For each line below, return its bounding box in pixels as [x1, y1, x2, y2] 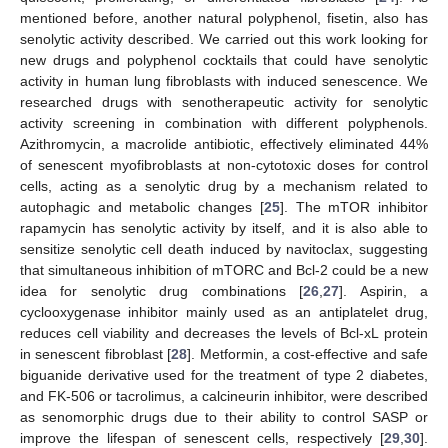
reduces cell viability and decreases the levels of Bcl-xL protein [20, 324, 428, 341]
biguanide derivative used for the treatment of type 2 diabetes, [20, 366, 428, 383]
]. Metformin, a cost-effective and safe [187, 345, 428, 362]
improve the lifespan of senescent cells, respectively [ [20, 429, 384, 446]
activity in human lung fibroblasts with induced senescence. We [20, 72, 428, 89]
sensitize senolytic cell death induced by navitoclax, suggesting [20, 240, 428, 257]
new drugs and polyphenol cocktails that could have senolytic [20, 51, 428, 68]
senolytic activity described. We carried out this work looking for [20, 30, 428, 47]
